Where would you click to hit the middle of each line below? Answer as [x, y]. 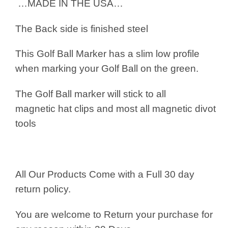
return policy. [46, 189]
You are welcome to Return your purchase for [114, 214]
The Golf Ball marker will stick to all [91, 94]
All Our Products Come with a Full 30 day [105, 174]
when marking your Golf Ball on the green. [107, 69]
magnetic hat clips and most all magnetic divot [116, 109]
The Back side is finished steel [82, 28]
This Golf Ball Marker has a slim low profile [107, 54]
